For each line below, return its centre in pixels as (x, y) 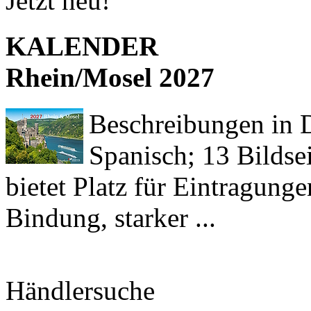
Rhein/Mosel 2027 (110, 78)
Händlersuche (80, 291)
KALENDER (82, 47)
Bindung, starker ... (111, 218)
